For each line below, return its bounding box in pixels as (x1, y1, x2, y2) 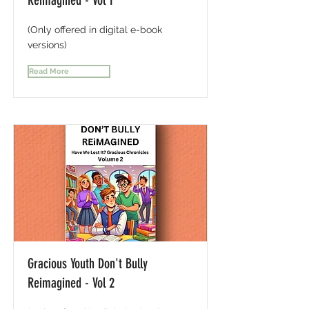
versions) (28, 39, 67, 50)
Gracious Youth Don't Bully (28, 255, 148, 272)
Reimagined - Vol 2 (28, 275, 114, 291)
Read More (29, 66, 69, 76)
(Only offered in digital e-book (28, 24, 162, 35)
